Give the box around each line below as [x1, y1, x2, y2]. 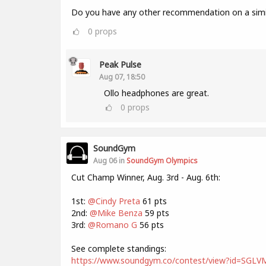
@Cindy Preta [88, 195, 140, 207]
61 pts [140, 195, 167, 207]
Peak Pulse [99, 59, 141, 70]
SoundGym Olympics [126, 156, 197, 165]
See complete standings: [71, 243, 166, 254]
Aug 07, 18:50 [99, 72, 145, 81]
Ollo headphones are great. [104, 87, 209, 99]
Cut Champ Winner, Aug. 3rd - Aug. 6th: [71, 172, 220, 183]
